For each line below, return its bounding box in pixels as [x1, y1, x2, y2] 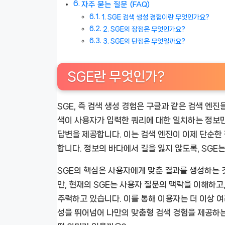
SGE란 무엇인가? [67, 69, 165, 84]
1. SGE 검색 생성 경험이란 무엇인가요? [101, 13, 209, 21]
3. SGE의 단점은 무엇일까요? [102, 37, 185, 45]
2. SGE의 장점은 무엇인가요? [102, 25, 185, 33]
